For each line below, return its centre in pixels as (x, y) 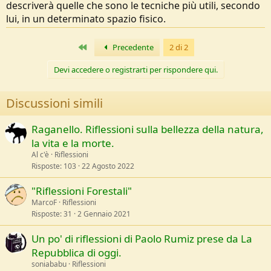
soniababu (49, 264)
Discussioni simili (54, 103)
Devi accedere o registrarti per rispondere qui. (135, 70)
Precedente (132, 47)
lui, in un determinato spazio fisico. (86, 19)
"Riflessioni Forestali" (82, 191)
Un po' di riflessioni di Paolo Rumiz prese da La (142, 239)
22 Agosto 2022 (108, 166)
